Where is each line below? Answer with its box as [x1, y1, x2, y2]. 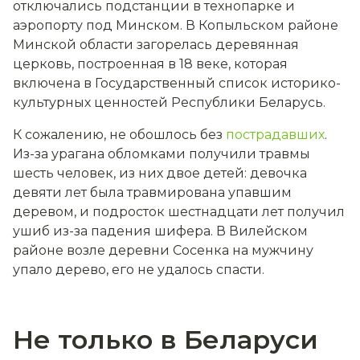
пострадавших [226, 127, 325, 143]
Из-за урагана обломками [13, 146, 189, 162]
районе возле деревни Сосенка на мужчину [13, 243, 313, 259]
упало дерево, [13, 262, 112, 278]
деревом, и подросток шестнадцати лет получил [13, 204, 345, 220]
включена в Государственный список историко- [13, 76, 341, 92]
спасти [213, 262, 262, 278]
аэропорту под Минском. [13, 18, 182, 34]
